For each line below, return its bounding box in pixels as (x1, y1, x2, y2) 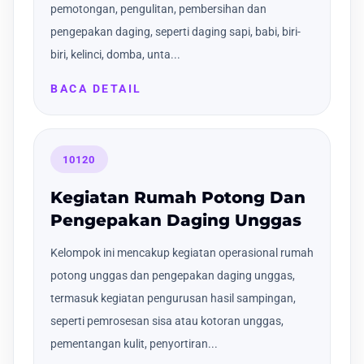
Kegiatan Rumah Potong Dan (50, 187, 305, 207)
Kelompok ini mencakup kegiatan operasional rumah (50, 245, 314, 259)
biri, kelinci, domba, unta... (50, 48, 180, 62)
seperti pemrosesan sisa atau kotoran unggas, (50, 314, 284, 327)
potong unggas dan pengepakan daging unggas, (50, 268, 295, 282)
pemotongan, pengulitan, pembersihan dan (50, 2, 266, 16)
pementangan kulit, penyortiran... (50, 336, 218, 350)
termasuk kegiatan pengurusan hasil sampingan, (50, 291, 296, 305)
